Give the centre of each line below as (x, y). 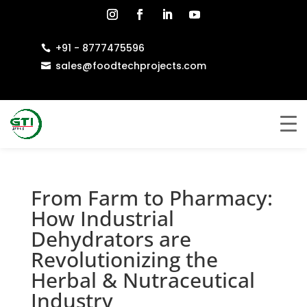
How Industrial (102, 218)
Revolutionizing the (124, 259)
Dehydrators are (111, 239)
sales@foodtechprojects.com (131, 65)
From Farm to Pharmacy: (151, 198)
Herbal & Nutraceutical (143, 280)
